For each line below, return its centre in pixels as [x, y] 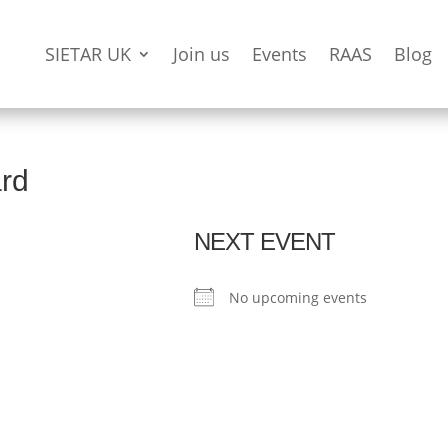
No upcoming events [298, 298]
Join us [201, 54]
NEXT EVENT [265, 242]
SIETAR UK [87, 54]
